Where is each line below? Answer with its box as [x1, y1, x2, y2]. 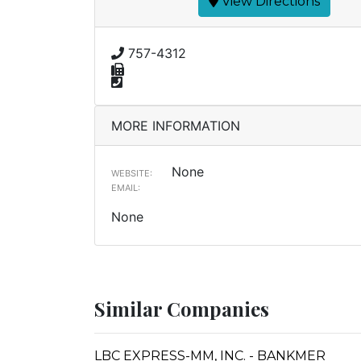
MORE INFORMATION [111, 118, 240, 134]
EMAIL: [111, 182, 140, 193]
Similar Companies [94, 296, 269, 322]
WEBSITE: [111, 168, 152, 179]
